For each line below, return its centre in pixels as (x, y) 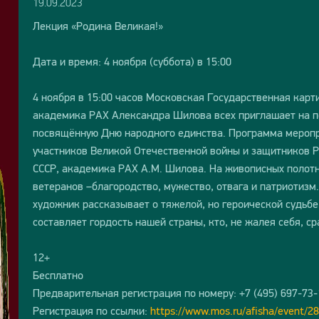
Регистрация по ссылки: (91, 310)
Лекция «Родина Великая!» (98, 26)
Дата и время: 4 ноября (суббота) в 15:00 (132, 61)
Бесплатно (58, 275)
